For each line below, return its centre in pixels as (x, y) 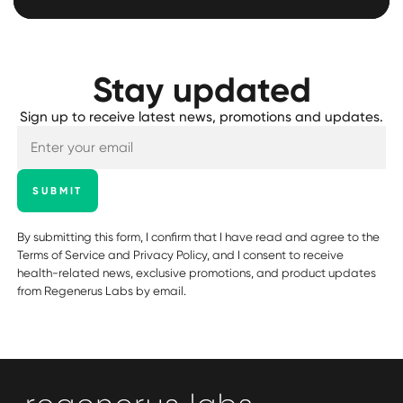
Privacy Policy (170, 255)
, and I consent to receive (276, 255)
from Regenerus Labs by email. (102, 291)
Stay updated (201, 90)
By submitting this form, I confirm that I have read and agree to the (199, 237)
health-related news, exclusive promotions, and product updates (197, 273)
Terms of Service (62, 255)
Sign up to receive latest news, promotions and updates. (201, 116)
